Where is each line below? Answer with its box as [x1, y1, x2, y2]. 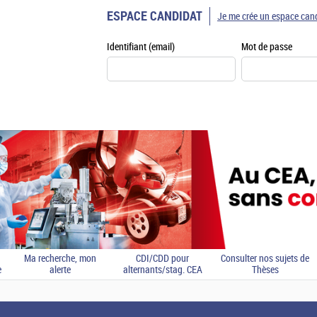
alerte [49, 263, 71, 276]
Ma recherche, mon [23, 252, 96, 265]
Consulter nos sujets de [221, 252, 309, 265]
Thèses [251, 263, 279, 276]
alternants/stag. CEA [122, 263, 202, 276]
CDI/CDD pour [136, 252, 189, 265]
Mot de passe [241, 41, 292, 53]
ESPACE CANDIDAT [107, 8, 202, 23]
